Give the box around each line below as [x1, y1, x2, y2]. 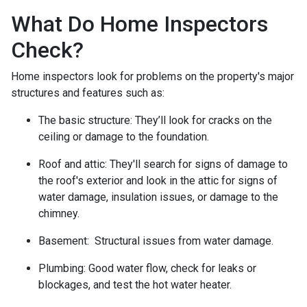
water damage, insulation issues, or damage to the [38, 190, 278, 204]
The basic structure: [38, 113, 135, 127]
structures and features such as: [11, 86, 164, 99]
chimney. [38, 206, 79, 220]
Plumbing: [38, 261, 88, 275]
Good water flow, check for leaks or [88, 261, 256, 275]
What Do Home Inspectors [11, 10, 268, 37]
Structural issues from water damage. [92, 234, 273, 247]
